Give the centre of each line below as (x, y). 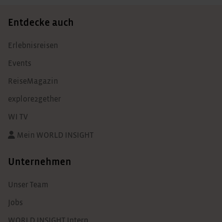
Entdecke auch (41, 23)
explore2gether (34, 99)
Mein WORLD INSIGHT (55, 135)
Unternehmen (40, 162)
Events (20, 63)
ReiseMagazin (33, 81)
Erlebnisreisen (33, 45)
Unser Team (28, 185)
